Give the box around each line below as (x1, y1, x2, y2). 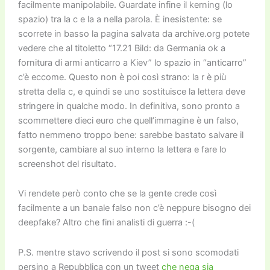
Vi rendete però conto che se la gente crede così (17, 188, 216, 199)
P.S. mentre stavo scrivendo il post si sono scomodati (17, 246, 239, 258)
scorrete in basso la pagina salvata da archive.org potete (17, 28, 250, 39)
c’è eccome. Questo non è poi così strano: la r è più (17, 71, 226, 83)
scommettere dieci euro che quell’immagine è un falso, (17, 115, 239, 126)
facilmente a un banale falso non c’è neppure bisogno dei (17, 202, 251, 214)
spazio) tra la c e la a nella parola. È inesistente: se (17, 13, 222, 25)
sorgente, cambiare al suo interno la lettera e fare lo (17, 143, 227, 155)
